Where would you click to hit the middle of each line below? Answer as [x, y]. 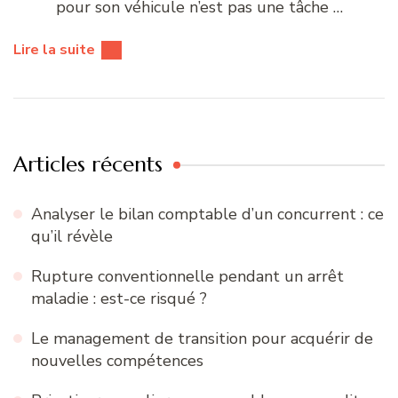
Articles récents [88, 165]
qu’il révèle [72, 237]
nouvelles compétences [117, 361]
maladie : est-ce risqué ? [119, 299]
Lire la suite [54, 50]
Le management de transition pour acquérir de [202, 339]
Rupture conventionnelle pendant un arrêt [187, 277]
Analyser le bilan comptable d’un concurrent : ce [207, 215]
